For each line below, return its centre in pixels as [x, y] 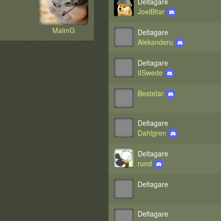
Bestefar [152, 93]
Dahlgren [153, 133]
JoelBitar [152, 11]
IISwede [151, 73]
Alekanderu [157, 42]
